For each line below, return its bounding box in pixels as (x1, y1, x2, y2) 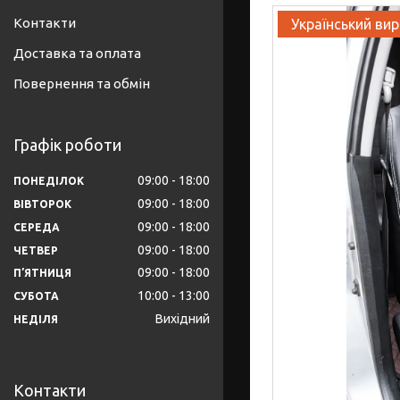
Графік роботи (13, 136, 121, 154)
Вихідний (155, 312, 210, 327)
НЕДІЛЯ (13, 313, 58, 326)
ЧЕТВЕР (13, 244, 58, 256)
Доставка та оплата (13, 46, 141, 62)
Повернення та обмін (13, 76, 150, 92)
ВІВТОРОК (13, 197, 71, 210)
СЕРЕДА (13, 221, 60, 233)
